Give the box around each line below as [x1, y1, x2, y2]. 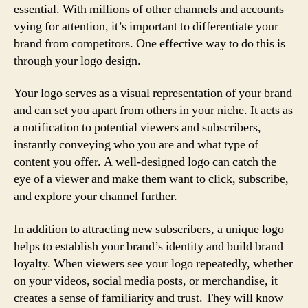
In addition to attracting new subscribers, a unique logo [14, 221, 284, 237]
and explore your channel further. [14, 188, 177, 204]
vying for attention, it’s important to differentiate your [14, 18, 278, 34]
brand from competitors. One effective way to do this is [14, 35, 285, 52]
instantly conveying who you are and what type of [14, 137, 258, 153]
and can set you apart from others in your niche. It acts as [14, 102, 293, 118]
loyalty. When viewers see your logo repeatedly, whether [14, 255, 293, 272]
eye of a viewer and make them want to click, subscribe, [14, 171, 289, 187]
